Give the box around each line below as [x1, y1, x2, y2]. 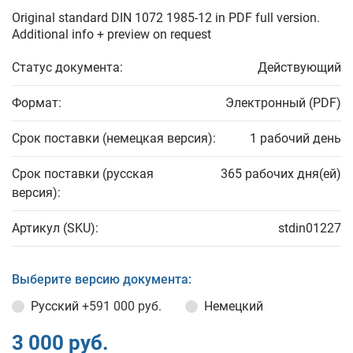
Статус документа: [12, 60, 123, 75]
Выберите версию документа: [12, 272, 191, 287]
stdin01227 [278, 221, 341, 236]
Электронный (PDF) [225, 95, 341, 110]
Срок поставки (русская [12, 166, 154, 181]
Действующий [258, 60, 341, 75]
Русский [31, 299, 82, 314]
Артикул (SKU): [12, 221, 98, 236]
